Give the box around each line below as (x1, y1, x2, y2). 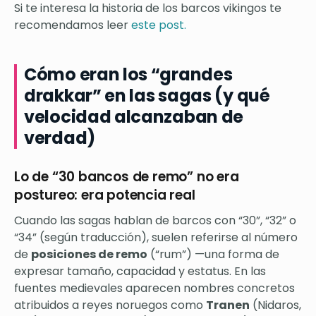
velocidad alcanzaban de (24, 104, 244, 128)
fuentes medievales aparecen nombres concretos (14, 279, 295, 296)
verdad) (24, 126, 95, 150)
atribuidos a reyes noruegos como (14, 296, 206, 313)
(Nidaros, (250, 296, 301, 313)
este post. (131, 16, 186, 33)
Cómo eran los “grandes (24, 62, 233, 86)
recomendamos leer (14, 16, 131, 33)
